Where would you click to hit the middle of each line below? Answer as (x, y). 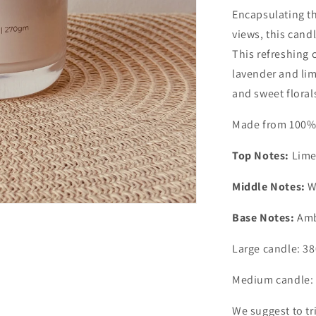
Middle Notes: (269, 187)
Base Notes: (263, 218)
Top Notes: (261, 156)
